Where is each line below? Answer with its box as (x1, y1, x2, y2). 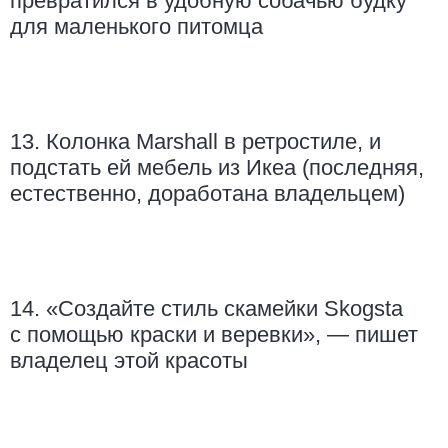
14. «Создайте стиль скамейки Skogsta (10, 296, 403, 322)
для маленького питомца (10, 14, 263, 40)
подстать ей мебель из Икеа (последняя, (10, 155, 424, 181)
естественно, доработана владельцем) (10, 181, 405, 207)
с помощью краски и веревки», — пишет (10, 322, 418, 348)
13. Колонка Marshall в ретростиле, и (10, 129, 381, 155)
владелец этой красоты (10, 348, 248, 374)
